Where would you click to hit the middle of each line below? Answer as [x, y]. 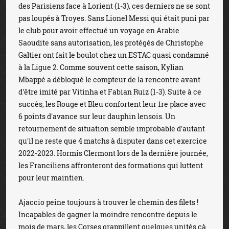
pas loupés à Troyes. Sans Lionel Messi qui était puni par [114, 18]
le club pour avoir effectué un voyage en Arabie [99, 30]
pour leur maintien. [51, 178]
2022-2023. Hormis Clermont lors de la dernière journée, [113, 153]
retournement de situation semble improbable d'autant [112, 129]
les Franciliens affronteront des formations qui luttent [111, 165]
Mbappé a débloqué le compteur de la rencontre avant [109, 79]
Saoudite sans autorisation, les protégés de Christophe [111, 43]
